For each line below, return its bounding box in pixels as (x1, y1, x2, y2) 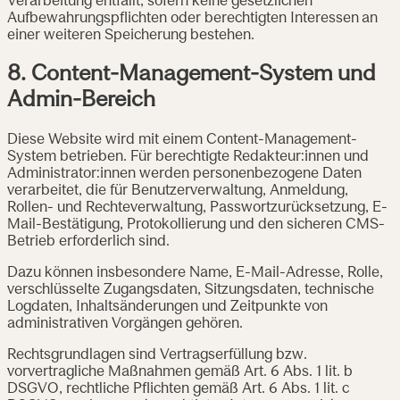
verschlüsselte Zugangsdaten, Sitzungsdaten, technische (7, 283, 374, 298)
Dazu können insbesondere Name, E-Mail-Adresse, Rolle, (7, 266, 383, 281)
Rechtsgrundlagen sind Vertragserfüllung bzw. (7, 348, 307, 363)
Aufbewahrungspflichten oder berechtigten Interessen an (7, 12, 378, 27)
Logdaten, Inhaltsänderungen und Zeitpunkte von (7, 300, 328, 315)
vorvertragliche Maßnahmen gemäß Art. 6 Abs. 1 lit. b (7, 365, 353, 380)
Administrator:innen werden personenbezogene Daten (7, 167, 362, 182)
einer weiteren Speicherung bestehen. (7, 29, 254, 44)
